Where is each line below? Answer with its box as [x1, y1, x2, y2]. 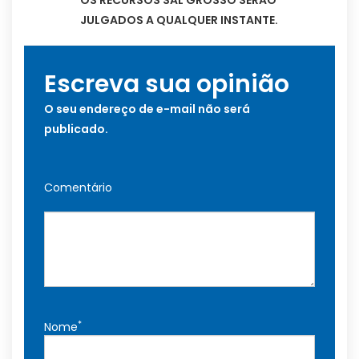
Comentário [44, 179, 112, 196]
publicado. [44, 121, 108, 138]
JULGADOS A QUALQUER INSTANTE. [80, 12, 278, 29]
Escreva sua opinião [44, 67, 289, 102]
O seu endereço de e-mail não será [44, 101, 250, 118]
